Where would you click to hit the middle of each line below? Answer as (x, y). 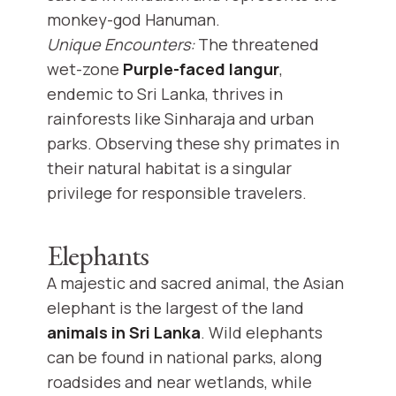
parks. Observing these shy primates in (193, 144)
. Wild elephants (262, 333)
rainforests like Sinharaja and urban (180, 119)
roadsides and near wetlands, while (179, 382)
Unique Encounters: (121, 45)
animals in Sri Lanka (124, 333)
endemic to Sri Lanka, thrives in (165, 94)
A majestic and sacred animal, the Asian (195, 283)
